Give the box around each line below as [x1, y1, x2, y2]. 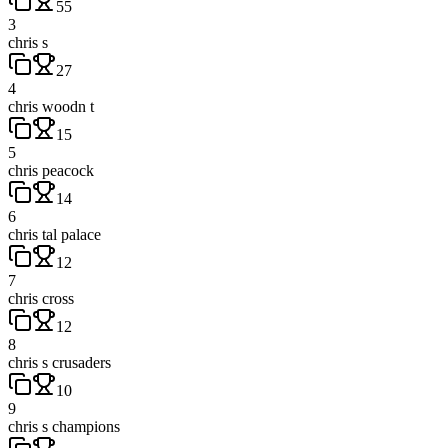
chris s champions [8, 417, 120, 435]
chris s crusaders [8, 353, 111, 371]
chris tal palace [8, 225, 101, 243]
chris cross [8, 289, 74, 307]
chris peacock [8, 161, 94, 179]
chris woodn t [8, 97, 94, 115]
